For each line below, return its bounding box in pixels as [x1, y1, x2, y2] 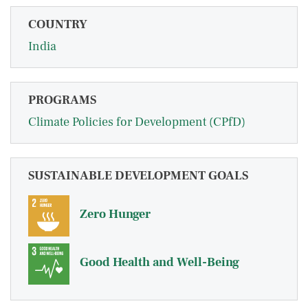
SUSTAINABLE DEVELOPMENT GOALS [28, 168, 248, 184]
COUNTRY [28, 16, 87, 33]
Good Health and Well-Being [80, 254, 239, 271]
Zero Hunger [80, 206, 151, 223]
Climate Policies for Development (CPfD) [28, 114, 245, 131]
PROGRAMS [28, 92, 96, 109]
